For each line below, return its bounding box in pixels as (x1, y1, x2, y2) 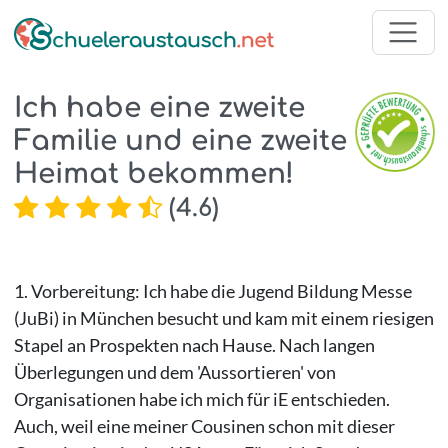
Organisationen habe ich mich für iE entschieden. (13, 387, 390, 410)
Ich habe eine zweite (13, 91, 305, 124)
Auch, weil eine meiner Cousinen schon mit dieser (13, 414, 395, 437)
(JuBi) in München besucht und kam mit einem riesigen (13, 306, 434, 329)
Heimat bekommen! (13, 157, 294, 190)
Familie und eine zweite (13, 124, 347, 157)
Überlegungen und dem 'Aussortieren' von (13, 360, 336, 383)
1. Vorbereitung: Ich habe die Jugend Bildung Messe (13, 279, 412, 302)
